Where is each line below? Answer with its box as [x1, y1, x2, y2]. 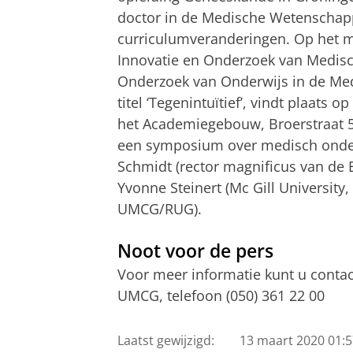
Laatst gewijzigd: [117, 331, 214, 349]
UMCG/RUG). [117, 199, 202, 218]
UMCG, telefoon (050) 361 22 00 [117, 286, 325, 306]
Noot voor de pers [117, 238, 273, 263]
